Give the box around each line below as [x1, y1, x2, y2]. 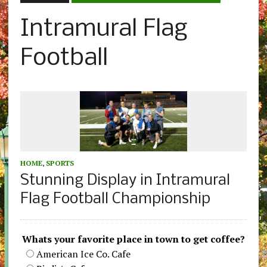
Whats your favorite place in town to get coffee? [21, 232, 245, 246]
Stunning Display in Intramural [20, 173, 230, 190]
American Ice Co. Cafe [36, 247, 131, 261]
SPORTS [45, 159, 74, 168]
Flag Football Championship [20, 191, 210, 208]
